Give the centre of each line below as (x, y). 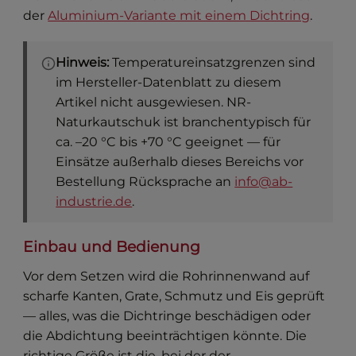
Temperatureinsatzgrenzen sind (213, 62)
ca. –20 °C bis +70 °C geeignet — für (168, 141)
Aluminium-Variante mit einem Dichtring (179, 15)
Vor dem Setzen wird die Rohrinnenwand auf (166, 276)
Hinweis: (83, 62)
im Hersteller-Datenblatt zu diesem (169, 82)
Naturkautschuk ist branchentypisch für (184, 122)
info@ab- (264, 181)
